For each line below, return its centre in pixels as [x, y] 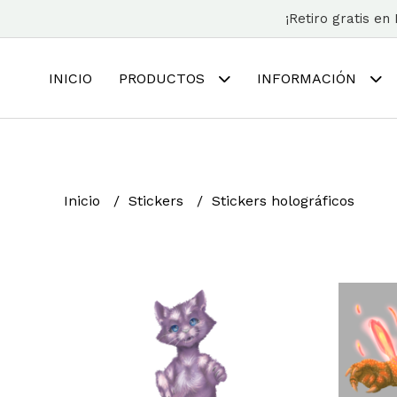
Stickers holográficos [283, 200]
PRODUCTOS [164, 78]
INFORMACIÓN [309, 78]
